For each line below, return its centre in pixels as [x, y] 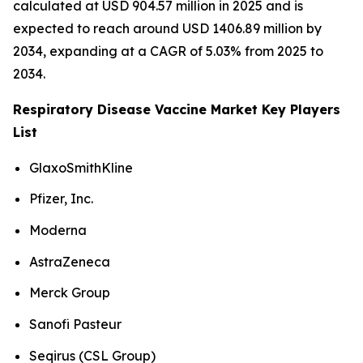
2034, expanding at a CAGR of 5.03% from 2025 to [168, 51]
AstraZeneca [70, 261]
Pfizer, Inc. [61, 199]
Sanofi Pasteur [75, 325]
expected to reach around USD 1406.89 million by [167, 28]
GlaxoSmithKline [81, 167]
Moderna [58, 231]
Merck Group [70, 293]
